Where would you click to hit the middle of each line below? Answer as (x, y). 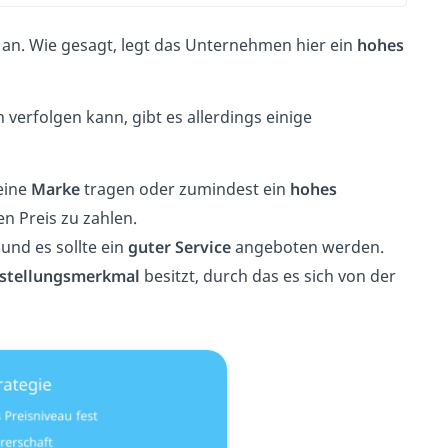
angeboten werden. (307, 247)
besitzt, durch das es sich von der (267, 276)
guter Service (179, 247)
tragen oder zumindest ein (184, 189)
